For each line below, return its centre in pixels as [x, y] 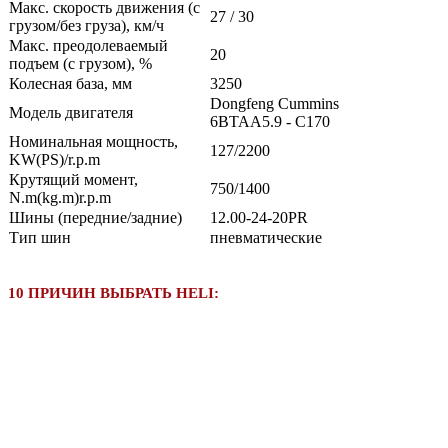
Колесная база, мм [70, 83]
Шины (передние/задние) [95, 217]
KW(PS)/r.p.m [54, 159]
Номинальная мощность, [93, 141]
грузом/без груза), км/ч [86, 25]
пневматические [266, 237]
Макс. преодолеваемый [88, 45]
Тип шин [40, 237]
